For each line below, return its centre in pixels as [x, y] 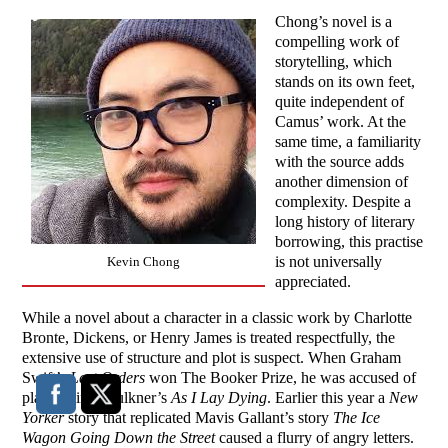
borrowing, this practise [349, 242]
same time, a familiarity [348, 142]
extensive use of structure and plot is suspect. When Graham [212, 358]
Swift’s [46, 378]
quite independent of [340, 102]
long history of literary [345, 222]
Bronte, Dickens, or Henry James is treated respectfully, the [209, 338]
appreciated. [313, 282]
